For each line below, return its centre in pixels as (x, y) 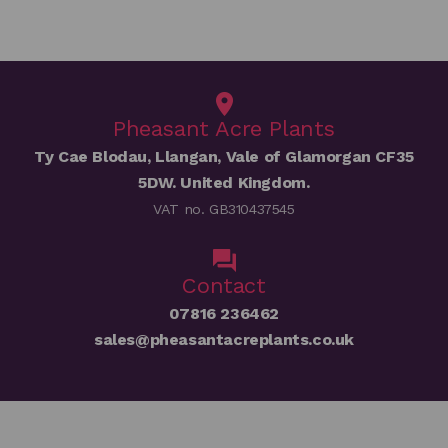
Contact (224, 286)
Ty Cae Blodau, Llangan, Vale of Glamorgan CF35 (224, 157)
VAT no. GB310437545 (224, 209)
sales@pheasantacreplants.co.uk (224, 340)
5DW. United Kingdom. (224, 183)
